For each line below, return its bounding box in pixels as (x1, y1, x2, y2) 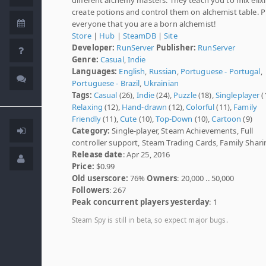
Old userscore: (72, 172, 128, 183)
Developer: (72, 42, 115, 53)
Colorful (186, 101, 215, 112)
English (119, 65, 145, 77)
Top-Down (156, 113, 193, 124)
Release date (72, 148, 123, 160)
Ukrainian (143, 77, 179, 88)
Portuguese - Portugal (180, 65, 261, 77)
